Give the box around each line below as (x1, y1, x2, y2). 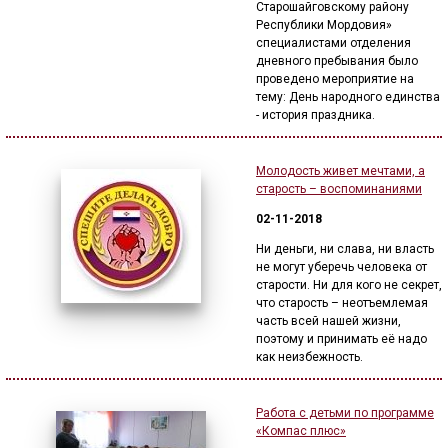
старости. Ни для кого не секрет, (256, 278, 442, 292)
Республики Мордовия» (256, 18, 392, 32)
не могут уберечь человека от (256, 260, 427, 274)
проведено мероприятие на (256, 72, 414, 86)
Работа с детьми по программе (256, 406, 434, 420)
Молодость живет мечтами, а (256, 164, 425, 178)
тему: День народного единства (256, 90, 440, 104)
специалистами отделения (256, 36, 411, 50)
